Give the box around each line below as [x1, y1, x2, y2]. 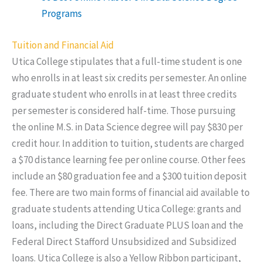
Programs [42, 7, 82, 20]
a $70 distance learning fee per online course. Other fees [12, 153, 246, 166]
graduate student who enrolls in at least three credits [12, 87, 237, 101]
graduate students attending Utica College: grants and [12, 202, 242, 215]
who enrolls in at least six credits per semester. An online [12, 71, 247, 84]
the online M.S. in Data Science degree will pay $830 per [12, 120, 243, 133]
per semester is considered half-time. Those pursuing [12, 104, 236, 117]
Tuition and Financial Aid [12, 38, 114, 51]
